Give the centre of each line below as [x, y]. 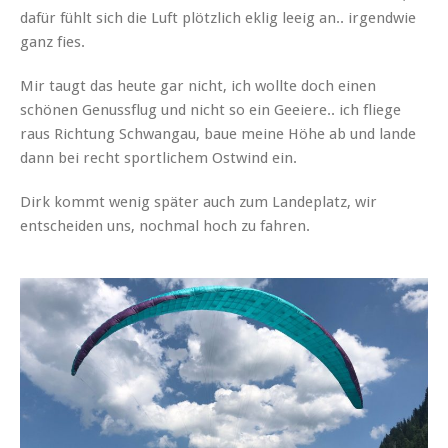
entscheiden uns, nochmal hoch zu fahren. [165, 225]
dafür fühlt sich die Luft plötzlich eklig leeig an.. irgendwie [218, 17]
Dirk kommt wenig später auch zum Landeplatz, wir [198, 201]
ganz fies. [52, 41]
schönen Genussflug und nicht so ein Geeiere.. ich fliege [210, 109]
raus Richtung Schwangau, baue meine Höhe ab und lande [218, 133]
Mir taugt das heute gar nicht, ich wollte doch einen [198, 85]
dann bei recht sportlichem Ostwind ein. [158, 157]
